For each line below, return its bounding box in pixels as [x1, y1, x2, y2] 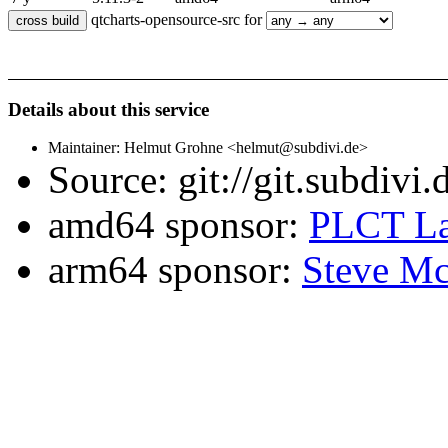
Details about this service [8, 98, 209, 120]
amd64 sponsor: [48, 203, 309, 247]
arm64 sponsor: [48, 248, 302, 292]
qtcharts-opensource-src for [87, 11, 266, 29]
